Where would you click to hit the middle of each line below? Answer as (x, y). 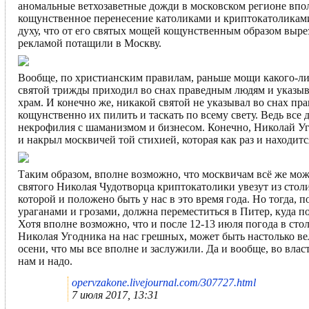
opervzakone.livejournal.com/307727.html (164, 282)
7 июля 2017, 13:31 (115, 295)
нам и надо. (45, 261)
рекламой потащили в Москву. (90, 43)
